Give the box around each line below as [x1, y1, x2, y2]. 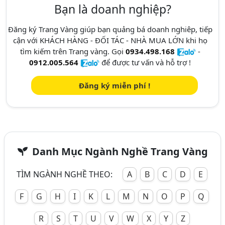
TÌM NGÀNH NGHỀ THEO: [16, 169, 115, 180]
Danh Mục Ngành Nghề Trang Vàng [29, 145, 208, 159]
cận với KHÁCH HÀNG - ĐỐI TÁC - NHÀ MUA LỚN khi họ [13, 35, 207, 46]
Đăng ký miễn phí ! [79, 80, 150, 91]
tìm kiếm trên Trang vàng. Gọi [20, 46, 126, 57]
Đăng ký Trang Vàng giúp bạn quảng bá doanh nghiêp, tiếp [8, 24, 212, 35]
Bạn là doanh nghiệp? [54, 1, 171, 18]
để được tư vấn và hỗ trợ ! [99, 57, 191, 68]
